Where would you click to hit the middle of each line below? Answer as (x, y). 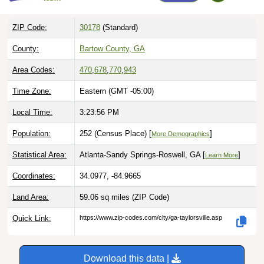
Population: (32, 121)
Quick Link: (32, 206)
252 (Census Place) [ (115, 121)
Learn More (222, 142)
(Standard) (119, 15)
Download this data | (127, 246)
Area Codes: (34, 57)
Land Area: (31, 184)
